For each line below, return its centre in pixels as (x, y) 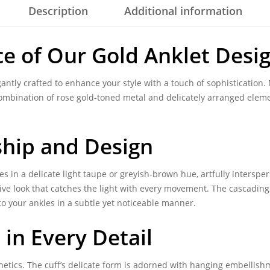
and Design (94, 146)
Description (58, 11)
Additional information (183, 11)
